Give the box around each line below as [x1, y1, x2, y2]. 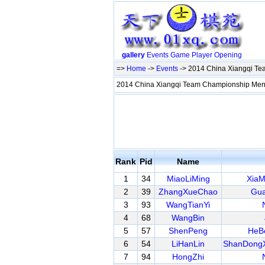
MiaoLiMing [166, 174, 210, 183]
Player [191, 51, 212, 60]
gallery [121, 51, 145, 60]
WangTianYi [166, 200, 210, 209]
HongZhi [172, 252, 204, 261]
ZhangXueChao [159, 187, 218, 196]
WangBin [172, 213, 205, 222]
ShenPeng [169, 226, 208, 235]
